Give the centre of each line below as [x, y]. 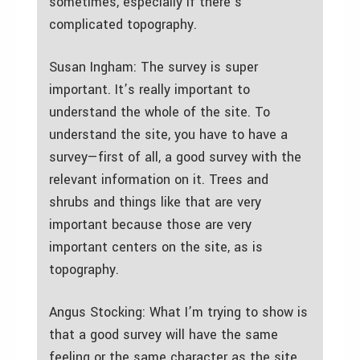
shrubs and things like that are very [155, 202]
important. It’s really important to [149, 89]
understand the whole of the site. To [160, 112]
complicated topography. [123, 24]
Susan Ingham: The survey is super [153, 67]
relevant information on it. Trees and [159, 179]
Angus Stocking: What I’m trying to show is [178, 312]
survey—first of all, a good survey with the [175, 157]
